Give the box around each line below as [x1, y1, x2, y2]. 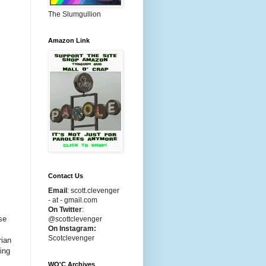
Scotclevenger [48, 234, 94, 242]
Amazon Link [48, 37, 90, 44]
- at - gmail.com [48, 196, 97, 204]
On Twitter [48, 205, 82, 214]
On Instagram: [48, 224, 96, 233]
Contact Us [48, 172, 83, 179]
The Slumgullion [48, 10, 101, 18]
